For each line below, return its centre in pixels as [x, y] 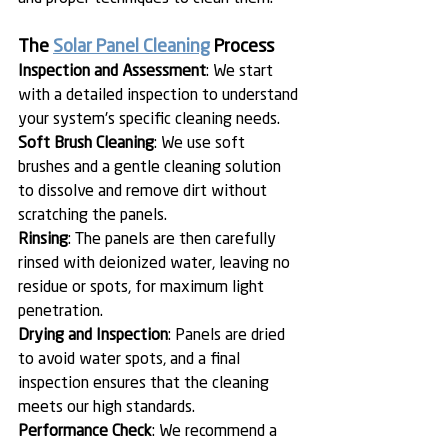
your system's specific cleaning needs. [149, 120]
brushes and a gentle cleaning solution [151, 168]
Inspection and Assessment [112, 72]
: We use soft [201, 144]
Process [242, 47]
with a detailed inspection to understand [160, 96]
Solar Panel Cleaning [131, 47]
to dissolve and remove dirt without [144, 192]
